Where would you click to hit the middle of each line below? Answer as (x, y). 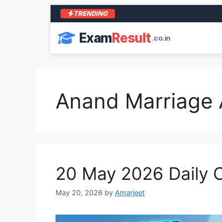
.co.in (161, 38)
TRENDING (90, 13)
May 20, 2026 (79, 193)
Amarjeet (130, 193)
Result (131, 38)
